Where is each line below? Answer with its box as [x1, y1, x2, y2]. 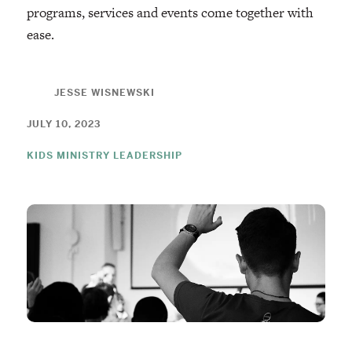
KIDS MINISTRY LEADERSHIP [26, 148, 182, 162]
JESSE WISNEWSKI [53, 86, 155, 99]
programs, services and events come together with [26, 2, 313, 22]
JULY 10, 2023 [26, 117, 101, 130]
